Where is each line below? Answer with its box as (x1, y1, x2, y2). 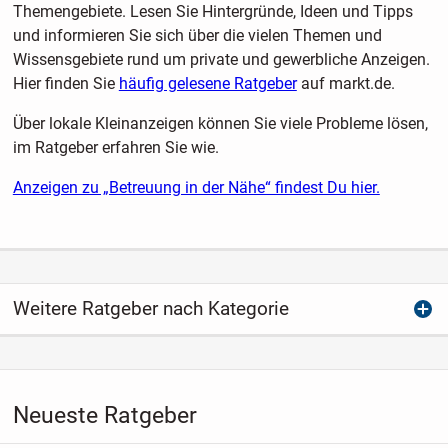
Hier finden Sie (12, 73, 119, 93)
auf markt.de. (296, 73, 395, 93)
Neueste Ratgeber (12, 401, 197, 429)
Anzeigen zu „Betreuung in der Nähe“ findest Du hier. (12, 177, 380, 197)
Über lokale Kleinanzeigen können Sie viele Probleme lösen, (12, 113, 428, 133)
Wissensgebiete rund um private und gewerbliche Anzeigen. (12, 49, 430, 69)
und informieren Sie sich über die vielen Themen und (12, 25, 382, 45)
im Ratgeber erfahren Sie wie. (12, 137, 219, 157)
